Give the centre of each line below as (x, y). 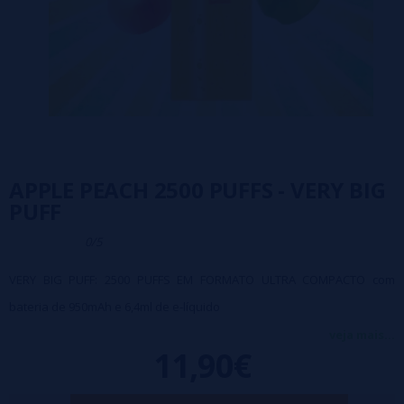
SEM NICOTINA (52, 334)
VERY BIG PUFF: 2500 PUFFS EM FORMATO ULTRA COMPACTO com (202, 280)
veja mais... (362, 335)
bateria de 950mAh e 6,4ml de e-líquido (115, 307)
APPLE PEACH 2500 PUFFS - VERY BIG (197, 190)
